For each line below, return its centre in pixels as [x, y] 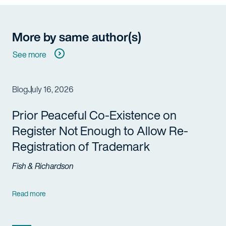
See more [30, 54]
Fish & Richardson [43, 166]
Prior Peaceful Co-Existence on [94, 115]
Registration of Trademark [81, 146]
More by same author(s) [77, 37]
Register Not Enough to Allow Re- [100, 131]
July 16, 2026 [51, 89]
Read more [29, 193]
